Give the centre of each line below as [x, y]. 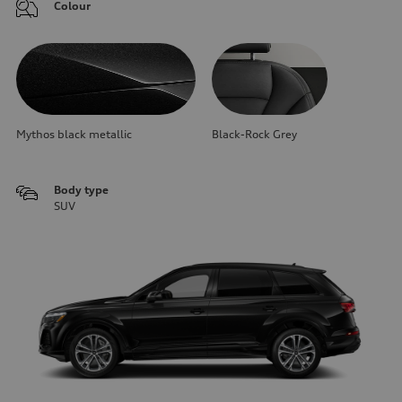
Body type [81, 189]
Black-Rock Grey [254, 134]
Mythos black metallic [74, 134]
